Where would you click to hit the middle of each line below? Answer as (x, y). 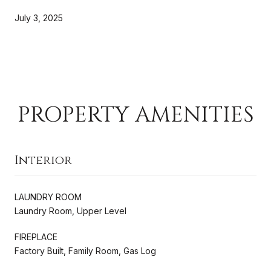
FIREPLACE (36, 237)
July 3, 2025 (39, 18)
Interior (43, 160)
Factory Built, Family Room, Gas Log (85, 250)
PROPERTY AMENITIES (135, 115)
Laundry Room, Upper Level (70, 211)
